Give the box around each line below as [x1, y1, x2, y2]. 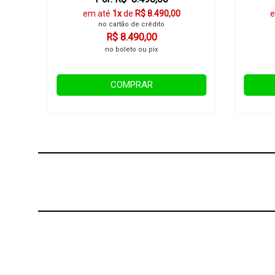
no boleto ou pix [105, 45, 158, 53]
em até [82, 9, 112, 18]
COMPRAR [110, 79, 153, 90]
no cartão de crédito [98, 20, 165, 28]
